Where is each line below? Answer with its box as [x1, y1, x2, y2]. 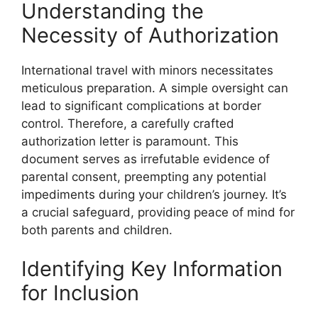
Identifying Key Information [21, 256, 283, 282]
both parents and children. [21, 222, 172, 237]
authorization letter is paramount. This [21, 133, 238, 148]
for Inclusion [21, 280, 139, 306]
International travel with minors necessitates [21, 62, 273, 77]
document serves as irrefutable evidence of [21, 151, 270, 166]
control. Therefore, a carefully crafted [21, 116, 234, 131]
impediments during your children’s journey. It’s [21, 187, 287, 202]
